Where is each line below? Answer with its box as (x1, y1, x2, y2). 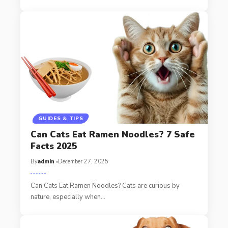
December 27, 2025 (58, 157, 108, 165)
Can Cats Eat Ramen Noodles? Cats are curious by (30, 181, 180, 190)
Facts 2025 (30, 140, 77, 152)
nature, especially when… (30, 192, 105, 202)
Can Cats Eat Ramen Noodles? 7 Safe (30, 128, 195, 140)
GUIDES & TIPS (38, 115, 83, 122)
